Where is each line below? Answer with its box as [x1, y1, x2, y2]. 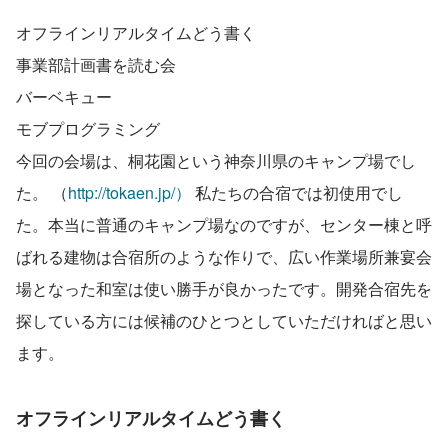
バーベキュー [16, 84, 112, 108]
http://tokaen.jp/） [68, 180, 191, 204]
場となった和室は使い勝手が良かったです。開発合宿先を [16, 276, 432, 300]
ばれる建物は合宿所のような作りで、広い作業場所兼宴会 [16, 244, 432, 268]
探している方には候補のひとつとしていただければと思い [16, 308, 432, 332]
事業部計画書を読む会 [16, 52, 176, 76]
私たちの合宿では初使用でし [191, 180, 403, 204]
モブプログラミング [16, 116, 160, 140]
